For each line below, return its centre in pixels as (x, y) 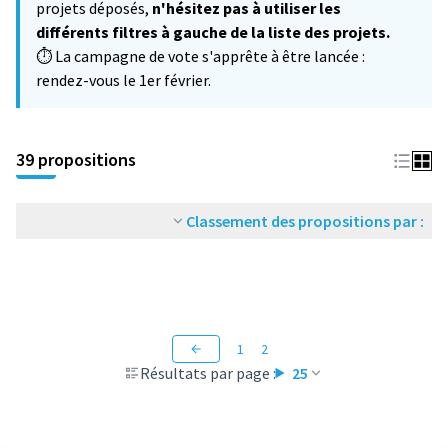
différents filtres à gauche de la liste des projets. (213, 32)
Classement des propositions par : (305, 221)
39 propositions (76, 159)
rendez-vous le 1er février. (123, 80)
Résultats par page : (207, 373)
